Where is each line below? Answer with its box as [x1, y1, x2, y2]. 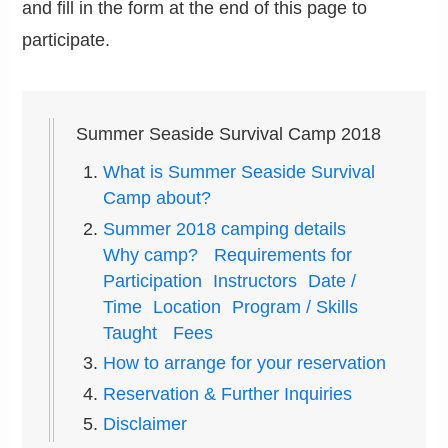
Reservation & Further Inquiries [103, 383, 353, 404]
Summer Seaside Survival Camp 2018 [76, 124, 382, 145]
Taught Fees [103, 322, 214, 343]
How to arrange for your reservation [103, 353, 387, 374]
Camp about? [103, 188, 212, 209]
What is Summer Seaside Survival [103, 162, 376, 183]
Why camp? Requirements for [103, 244, 353, 265]
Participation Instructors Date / [103, 270, 357, 291]
